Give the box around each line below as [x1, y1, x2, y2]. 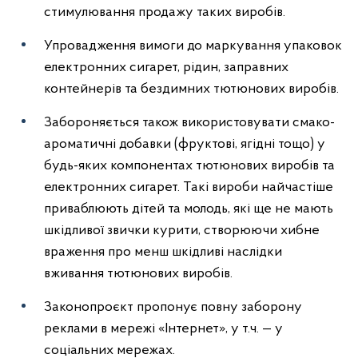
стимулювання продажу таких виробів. [44, 5, 285, 20]
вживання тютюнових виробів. [44, 266, 233, 281]
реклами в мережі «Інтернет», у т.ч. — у [44, 321, 283, 336]
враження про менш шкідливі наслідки [44, 245, 282, 260]
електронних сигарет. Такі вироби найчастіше [44, 180, 333, 195]
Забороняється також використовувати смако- [44, 115, 335, 130]
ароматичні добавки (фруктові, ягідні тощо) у [44, 137, 325, 152]
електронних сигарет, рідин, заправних [44, 60, 288, 75]
